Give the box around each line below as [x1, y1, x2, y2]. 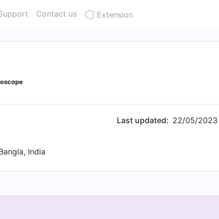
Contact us [36, 9, 77, 19]
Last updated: [117, 115, 169, 125]
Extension [94, 10, 133, 20]
